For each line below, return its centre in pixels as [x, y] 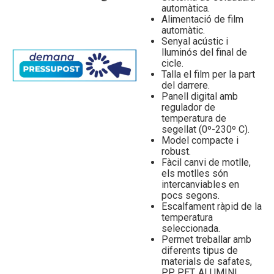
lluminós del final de [204, 52]
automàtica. [186, 8]
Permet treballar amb [206, 239]
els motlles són [195, 173]
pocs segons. [191, 195]
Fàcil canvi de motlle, [206, 162]
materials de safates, [207, 261]
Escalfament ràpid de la [212, 206]
